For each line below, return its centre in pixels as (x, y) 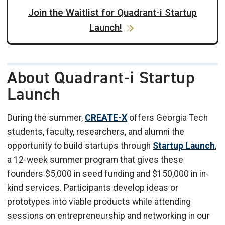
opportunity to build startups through (80, 146)
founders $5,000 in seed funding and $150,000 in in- (108, 174)
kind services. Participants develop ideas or (93, 188)
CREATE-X (106, 118)
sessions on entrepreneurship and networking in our (108, 216)
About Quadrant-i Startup (101, 78)
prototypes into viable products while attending (99, 202)
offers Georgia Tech (167, 118)
